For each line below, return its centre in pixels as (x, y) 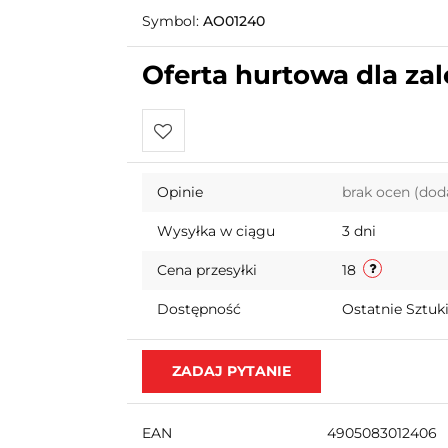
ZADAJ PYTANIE (231, 371)
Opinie (179, 192)
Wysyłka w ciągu (215, 231)
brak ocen (377, 192)
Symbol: (172, 21)
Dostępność (198, 309)
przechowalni (203, 217)
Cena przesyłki (206, 270)
